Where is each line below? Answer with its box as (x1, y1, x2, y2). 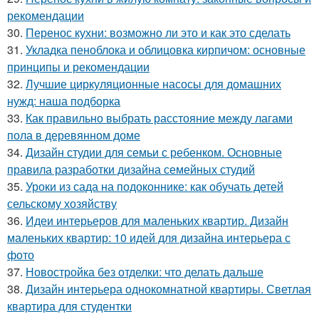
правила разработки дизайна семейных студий (7, 161, 255, 178)
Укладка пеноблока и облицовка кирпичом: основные (26, 41, 305, 58)
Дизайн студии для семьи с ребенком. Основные (26, 144, 282, 161)
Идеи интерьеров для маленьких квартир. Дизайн (26, 212, 288, 229)
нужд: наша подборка (7, 93, 120, 110)
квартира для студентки (7, 298, 132, 315)
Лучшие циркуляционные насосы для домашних (26, 75, 281, 93)
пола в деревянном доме (7, 127, 140, 144)
